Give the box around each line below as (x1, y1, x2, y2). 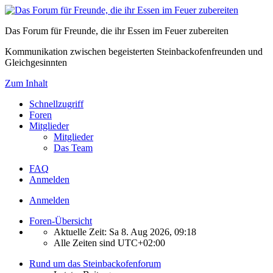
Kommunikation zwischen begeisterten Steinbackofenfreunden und (5, 46, 263, 57)
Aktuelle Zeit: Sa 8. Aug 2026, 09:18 (54, 227, 196, 237)
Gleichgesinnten (5, 57, 67, 68)
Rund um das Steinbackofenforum (29, 258, 161, 269)
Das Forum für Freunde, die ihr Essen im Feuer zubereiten (5, 26, 229, 36)
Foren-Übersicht (29, 216, 92, 226)
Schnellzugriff (29, 99, 83, 109)
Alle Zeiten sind (54, 238, 118, 248)
